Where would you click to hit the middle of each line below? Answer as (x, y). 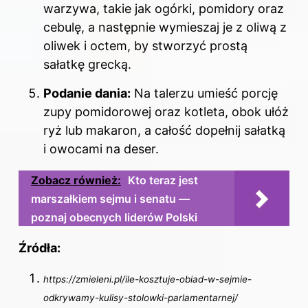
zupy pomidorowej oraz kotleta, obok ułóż (166, 111)
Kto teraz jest (163, 180)
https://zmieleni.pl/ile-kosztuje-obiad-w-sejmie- (147, 279)
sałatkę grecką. (87, 65)
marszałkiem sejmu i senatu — (110, 198)
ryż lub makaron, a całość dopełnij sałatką (164, 130)
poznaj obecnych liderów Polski (114, 217)
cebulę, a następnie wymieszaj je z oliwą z (165, 27)
